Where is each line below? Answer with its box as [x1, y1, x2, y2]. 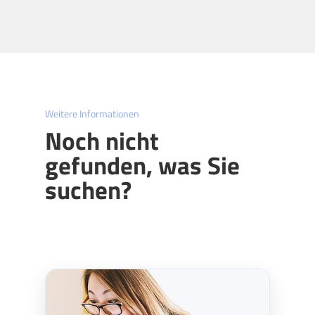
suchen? [45, 171, 131, 209]
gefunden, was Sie [45, 146, 240, 184]
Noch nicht [45, 122, 159, 160]
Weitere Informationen [45, 106, 139, 121]
